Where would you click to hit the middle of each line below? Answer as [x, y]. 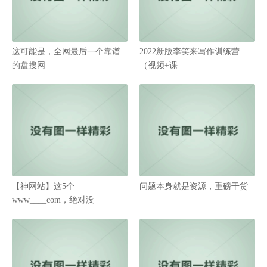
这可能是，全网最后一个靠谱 [66, 52]
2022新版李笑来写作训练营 [190, 52]
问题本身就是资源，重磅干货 [194, 186]
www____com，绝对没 [53, 200]
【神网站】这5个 [43, 186]
